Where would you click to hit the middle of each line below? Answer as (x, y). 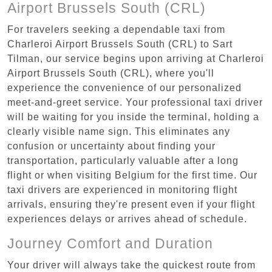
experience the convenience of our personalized (124, 87)
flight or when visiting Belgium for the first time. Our (132, 175)
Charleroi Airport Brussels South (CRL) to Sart (120, 44)
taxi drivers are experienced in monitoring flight (122, 189)
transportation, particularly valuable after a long (123, 160)
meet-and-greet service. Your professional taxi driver (135, 102)
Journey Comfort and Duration (110, 243)
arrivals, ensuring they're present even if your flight (131, 204)
